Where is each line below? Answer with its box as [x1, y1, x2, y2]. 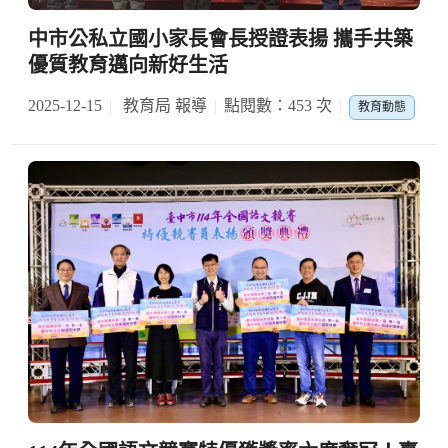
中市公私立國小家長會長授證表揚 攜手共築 [28, 28, 413, 50]
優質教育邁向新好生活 [28, 54, 228, 76]
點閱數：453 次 [224, 97, 332, 114]
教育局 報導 [119, 97, 207, 114]
